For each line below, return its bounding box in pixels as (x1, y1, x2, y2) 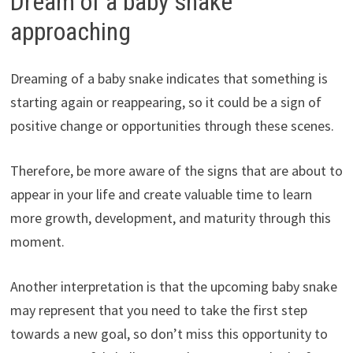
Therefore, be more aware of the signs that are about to (9, 162, 343, 180)
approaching (9, 16, 131, 46)
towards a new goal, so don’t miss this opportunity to (9, 325, 328, 344)
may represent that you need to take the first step (9, 301, 307, 320)
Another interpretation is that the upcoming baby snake (9, 277, 337, 296)
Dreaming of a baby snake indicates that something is (9, 69, 328, 88)
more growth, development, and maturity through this (9, 209, 331, 228)
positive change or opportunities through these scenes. (9, 117, 334, 136)
